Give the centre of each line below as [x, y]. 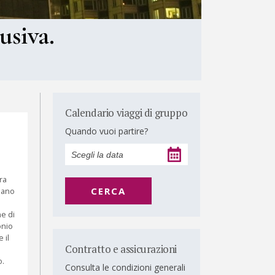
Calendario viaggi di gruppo [126, 113]
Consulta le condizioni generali [125, 267]
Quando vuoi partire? [107, 131]
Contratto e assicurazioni [121, 249]
